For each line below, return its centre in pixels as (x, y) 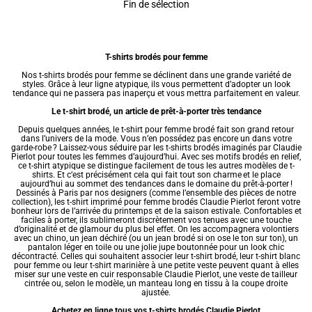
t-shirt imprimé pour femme (118, 202)
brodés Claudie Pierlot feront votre (235, 202)
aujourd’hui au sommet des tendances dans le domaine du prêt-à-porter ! (156, 184)
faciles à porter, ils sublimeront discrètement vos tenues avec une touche (156, 220)
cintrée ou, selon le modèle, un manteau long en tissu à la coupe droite (156, 284)
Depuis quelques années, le (70, 130)
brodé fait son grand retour (242, 130)
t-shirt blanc (278, 257)
